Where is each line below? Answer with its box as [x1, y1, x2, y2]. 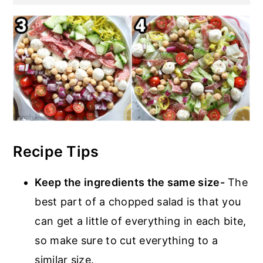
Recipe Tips [13, 142, 99, 160]
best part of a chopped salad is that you [35, 195, 241, 208]
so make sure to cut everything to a [35, 234, 218, 247]
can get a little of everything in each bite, [35, 214, 247, 227]
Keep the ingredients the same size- [35, 176, 225, 188]
